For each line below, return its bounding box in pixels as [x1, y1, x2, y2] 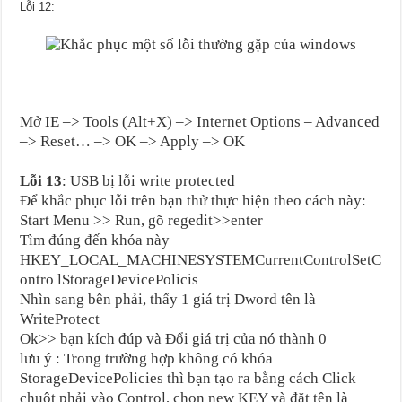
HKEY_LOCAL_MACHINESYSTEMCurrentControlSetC [20, 250, 382, 268]
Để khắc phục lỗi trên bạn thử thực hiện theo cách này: [20, 191, 367, 209]
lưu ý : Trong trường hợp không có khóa [20, 349, 274, 367]
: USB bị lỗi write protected [62, 171, 236, 189]
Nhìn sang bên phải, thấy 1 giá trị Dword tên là [20, 290, 317, 308]
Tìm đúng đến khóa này [20, 231, 170, 249]
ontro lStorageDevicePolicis [20, 270, 199, 288]
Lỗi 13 [20, 171, 63, 189]
